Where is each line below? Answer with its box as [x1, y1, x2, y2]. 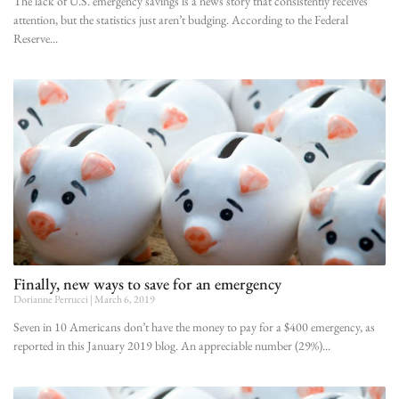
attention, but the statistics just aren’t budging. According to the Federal [13, 11, 348, 28]
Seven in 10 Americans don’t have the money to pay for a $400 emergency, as [13, 318, 375, 335]
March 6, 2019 [93, 291, 155, 306]
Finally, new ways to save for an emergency [13, 273, 281, 294]
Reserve [13, 29, 50, 46]
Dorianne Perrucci [13, 291, 90, 306]
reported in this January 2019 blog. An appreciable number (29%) [13, 337, 322, 354]
